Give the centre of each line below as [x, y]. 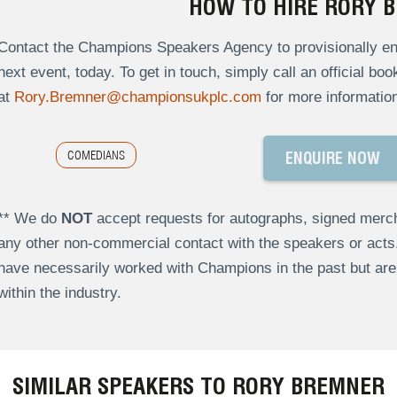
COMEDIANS [96, 156]
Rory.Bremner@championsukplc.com [137, 97]
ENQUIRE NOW [332, 159]
